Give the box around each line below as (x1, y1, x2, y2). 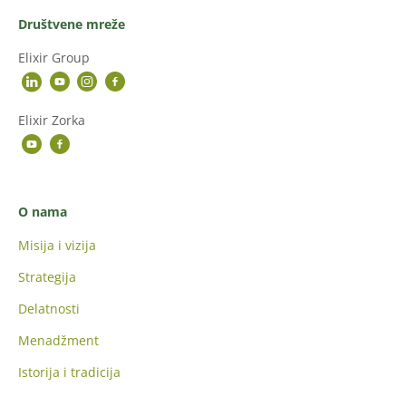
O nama (18, 202, 67, 220)
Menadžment (18, 331, 99, 349)
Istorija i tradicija (18, 362, 121, 381)
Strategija (18, 267, 76, 285)
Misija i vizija (18, 236, 96, 254)
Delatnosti (18, 299, 80, 317)
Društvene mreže (18, 14, 125, 33)
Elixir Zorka (18, 111, 85, 129)
